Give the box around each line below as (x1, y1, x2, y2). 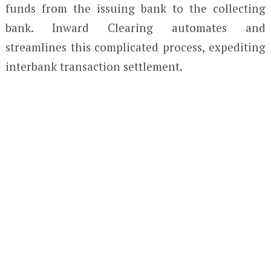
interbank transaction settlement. (5, 59, 183, 74)
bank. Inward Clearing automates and (5, 20, 266, 35)
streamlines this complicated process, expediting (5, 39, 266, 54)
